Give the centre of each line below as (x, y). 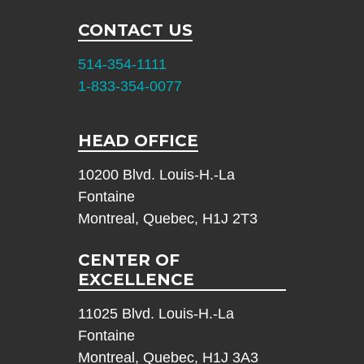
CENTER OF (128, 260)
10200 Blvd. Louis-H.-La (156, 175)
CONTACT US (135, 30)
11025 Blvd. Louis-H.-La (156, 314)
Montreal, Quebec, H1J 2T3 (167, 219)
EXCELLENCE (136, 280)
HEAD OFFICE (138, 141)
